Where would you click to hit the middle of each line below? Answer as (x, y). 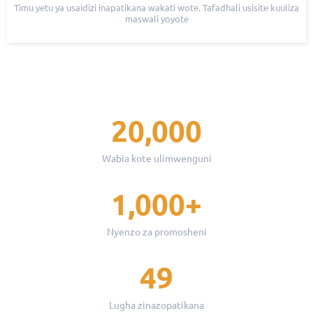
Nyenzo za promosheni (156, 232)
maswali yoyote (156, 19)
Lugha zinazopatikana (156, 306)
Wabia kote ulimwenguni (156, 159)
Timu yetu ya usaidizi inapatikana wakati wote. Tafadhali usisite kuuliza (156, 7)
